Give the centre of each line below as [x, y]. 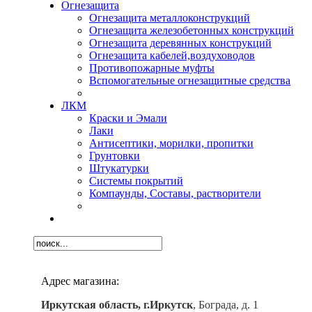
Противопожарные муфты [152, 68]
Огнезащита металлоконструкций [170, 17]
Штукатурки [119, 168]
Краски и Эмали [128, 118]
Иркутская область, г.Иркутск [117, 304]
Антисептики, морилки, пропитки [171, 143]
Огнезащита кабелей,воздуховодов [172, 55]
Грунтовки [115, 155]
